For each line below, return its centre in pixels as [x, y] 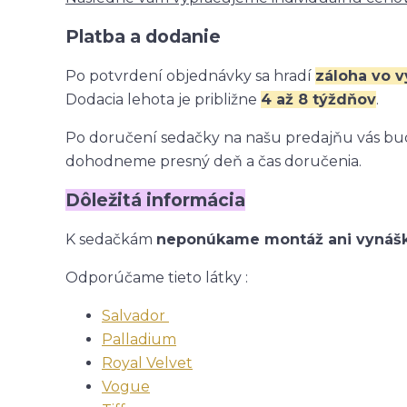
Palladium [139, 339]
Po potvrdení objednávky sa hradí [190, 75]
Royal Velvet [147, 362]
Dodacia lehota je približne [163, 99]
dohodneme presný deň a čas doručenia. [213, 161]
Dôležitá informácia [155, 199]
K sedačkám [111, 239]
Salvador [135, 315]
